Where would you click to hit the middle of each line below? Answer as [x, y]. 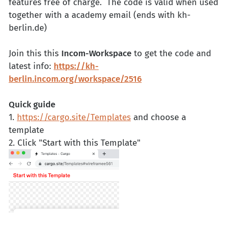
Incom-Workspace [96, 54]
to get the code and [171, 54]
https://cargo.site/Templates [74, 118]
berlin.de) [28, 28]
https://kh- [76, 66]
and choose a [158, 118]
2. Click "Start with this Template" [75, 143]
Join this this [35, 54]
